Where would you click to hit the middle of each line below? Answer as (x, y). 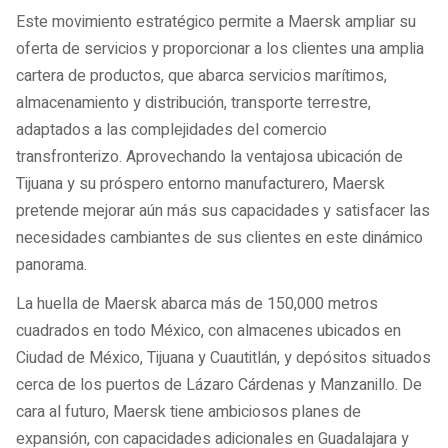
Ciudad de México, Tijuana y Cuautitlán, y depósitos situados (223, 357)
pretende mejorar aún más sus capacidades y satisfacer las (223, 211)
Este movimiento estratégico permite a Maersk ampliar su (216, 22)
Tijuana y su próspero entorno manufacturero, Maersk (200, 184)
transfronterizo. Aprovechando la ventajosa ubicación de (209, 157)
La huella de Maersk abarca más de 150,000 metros (197, 303)
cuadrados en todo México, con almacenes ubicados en (208, 330)
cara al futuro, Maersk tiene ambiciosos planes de (188, 411)
